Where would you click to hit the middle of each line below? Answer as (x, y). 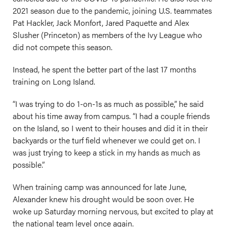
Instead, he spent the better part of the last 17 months (104, 69)
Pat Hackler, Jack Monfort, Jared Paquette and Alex (101, 23)
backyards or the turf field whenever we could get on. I (106, 140)
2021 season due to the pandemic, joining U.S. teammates (112, 10)
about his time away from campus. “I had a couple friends (111, 116)
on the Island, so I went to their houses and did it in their (110, 128)
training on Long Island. (54, 81)
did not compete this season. (63, 47)
